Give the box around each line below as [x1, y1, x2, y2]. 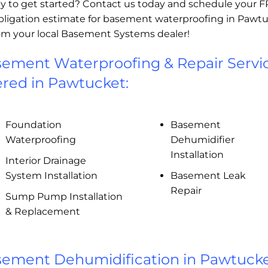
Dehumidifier [170, 134, 234, 146]
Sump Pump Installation [5, 191, 123, 203]
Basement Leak [170, 170, 246, 182]
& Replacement [5, 206, 80, 218]
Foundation [5, 119, 62, 131]
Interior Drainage [5, 155, 86, 167]
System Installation [5, 170, 98, 182]
